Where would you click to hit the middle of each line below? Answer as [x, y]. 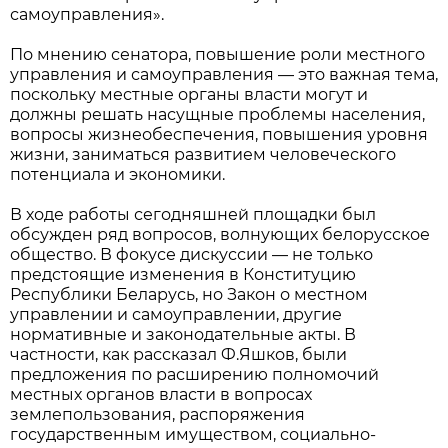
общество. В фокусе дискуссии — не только [191, 254]
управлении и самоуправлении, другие [176, 314]
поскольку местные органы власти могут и [189, 94]
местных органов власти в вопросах [161, 394]
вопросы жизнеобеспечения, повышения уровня [219, 134]
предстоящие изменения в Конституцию [183, 274]
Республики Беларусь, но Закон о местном [189, 294]
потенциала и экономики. [117, 174]
